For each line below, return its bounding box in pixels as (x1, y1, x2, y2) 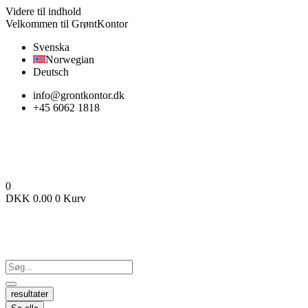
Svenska (33, 41, 69, 53)
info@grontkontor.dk (33, 89, 124, 101)
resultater (11, 289, 48, 299)
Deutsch (33, 66, 69, 78)
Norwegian (45, 54, 94, 65)
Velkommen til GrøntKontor (5, 18, 128, 30)
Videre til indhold (5, 5, 81, 17)
